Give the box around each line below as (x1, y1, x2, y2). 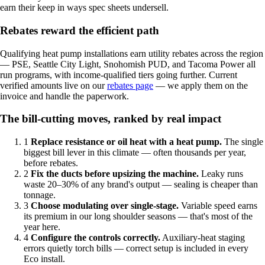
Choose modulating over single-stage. (31, 200, 179, 211)
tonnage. (24, 189, 56, 200)
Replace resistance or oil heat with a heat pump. (31, 136, 222, 147)
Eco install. (24, 253, 65, 264)
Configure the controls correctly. (31, 232, 160, 243)
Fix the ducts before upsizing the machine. (31, 168, 199, 179)
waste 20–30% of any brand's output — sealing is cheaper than (24, 179, 258, 189)
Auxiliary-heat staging (160, 232, 245, 243)
